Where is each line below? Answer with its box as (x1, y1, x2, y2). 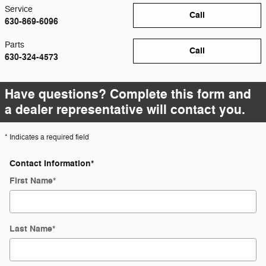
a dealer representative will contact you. (5, 102, 245, 118)
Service (5, 4, 33, 14)
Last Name (9, 223, 52, 235)
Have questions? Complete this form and (5, 86, 251, 103)
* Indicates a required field (5, 132, 89, 142)
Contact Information (9, 157, 91, 169)
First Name (9, 175, 53, 186)
